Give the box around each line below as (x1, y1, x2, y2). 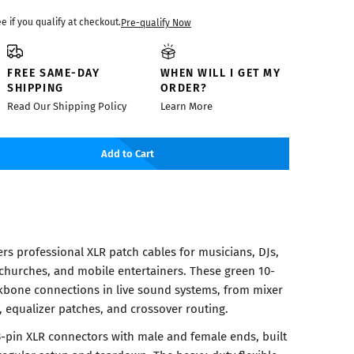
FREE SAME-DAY (7, 64, 100, 81)
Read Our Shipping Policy (7, 99, 127, 114)
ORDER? (160, 79, 208, 96)
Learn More (160, 99, 213, 114)
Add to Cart (101, 145, 154, 161)
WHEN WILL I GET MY (160, 64, 281, 81)
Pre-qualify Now (121, 15, 191, 29)
